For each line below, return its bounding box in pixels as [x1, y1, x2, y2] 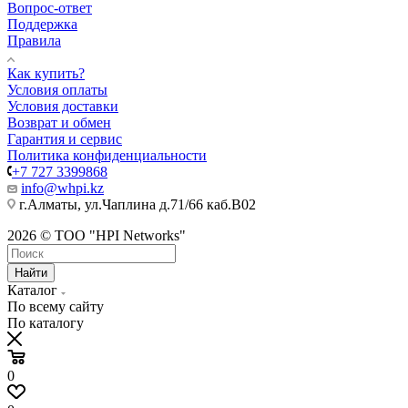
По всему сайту [7, 298, 104, 314]
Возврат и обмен [7, 114, 111, 130]
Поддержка [7, 15, 77, 32]
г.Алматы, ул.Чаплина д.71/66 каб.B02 [15, 196, 256, 212]
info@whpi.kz [21, 179, 104, 196]
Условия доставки [7, 97, 118, 114]
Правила [7, 32, 61, 48]
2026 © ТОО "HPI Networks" [7, 227, 186, 243]
